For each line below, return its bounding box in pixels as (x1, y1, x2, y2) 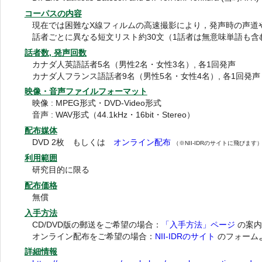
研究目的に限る (32, 166, 90, 175)
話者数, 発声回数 (24, 48, 87, 57)
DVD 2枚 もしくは (32, 138, 114, 147)
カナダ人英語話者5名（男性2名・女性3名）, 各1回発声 (32, 60, 236, 69)
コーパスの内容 (24, 9, 82, 18)
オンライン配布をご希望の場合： (32, 232, 156, 241)
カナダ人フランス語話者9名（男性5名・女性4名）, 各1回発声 (32, 71, 261, 81)
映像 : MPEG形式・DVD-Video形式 (32, 99, 162, 108)
